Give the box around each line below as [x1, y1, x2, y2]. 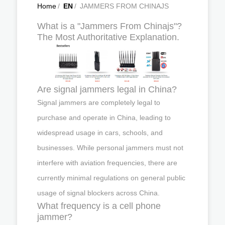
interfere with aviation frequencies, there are [37, 158, 177, 167]
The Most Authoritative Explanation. [37, 32, 179, 42]
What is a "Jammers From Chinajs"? [37, 21, 182, 31]
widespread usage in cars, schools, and [37, 128, 163, 137]
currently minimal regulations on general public [37, 173, 185, 182]
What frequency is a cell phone [37, 200, 161, 211]
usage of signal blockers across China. [37, 188, 160, 197]
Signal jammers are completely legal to [37, 98, 160, 106]
